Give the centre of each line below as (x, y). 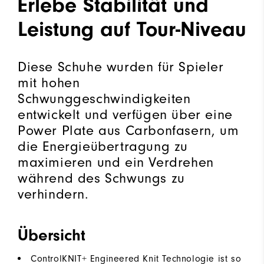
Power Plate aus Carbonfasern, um (128, 130)
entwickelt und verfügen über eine (125, 114)
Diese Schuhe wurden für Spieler (121, 67)
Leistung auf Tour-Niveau (132, 29)
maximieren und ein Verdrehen (116, 162)
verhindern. (53, 194)
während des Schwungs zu (101, 178)
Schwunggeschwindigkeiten (104, 98)
